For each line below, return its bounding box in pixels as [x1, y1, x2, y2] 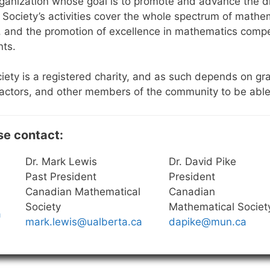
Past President [25, 170, 96, 183]
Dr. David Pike [169, 155, 236, 168]
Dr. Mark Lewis [25, 155, 97, 168]
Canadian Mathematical [25, 185, 140, 198]
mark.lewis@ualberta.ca [25, 215, 142, 228]
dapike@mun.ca [169, 215, 246, 228]
